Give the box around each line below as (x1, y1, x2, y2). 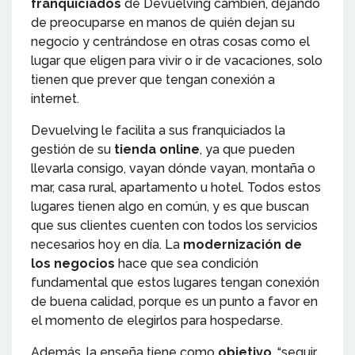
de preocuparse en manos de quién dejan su (31, 14, 295, 30)
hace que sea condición (115, 255, 258, 271)
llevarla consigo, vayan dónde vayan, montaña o (31, 160, 315, 176)
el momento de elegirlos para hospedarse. (31, 312, 283, 328)
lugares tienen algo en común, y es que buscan (31, 198, 309, 214)
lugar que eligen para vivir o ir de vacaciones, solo (31, 52, 323, 68)
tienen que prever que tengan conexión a (31, 71, 275, 87)
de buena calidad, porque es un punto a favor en (31, 293, 318, 309)
